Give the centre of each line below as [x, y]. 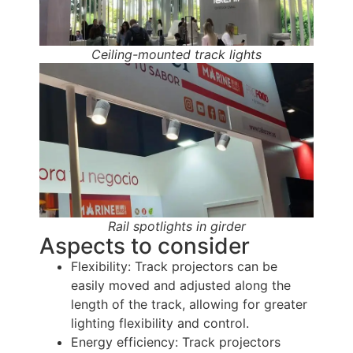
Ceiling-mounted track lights [176, 55]
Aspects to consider [145, 245]
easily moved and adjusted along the [181, 285]
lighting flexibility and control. [160, 323]
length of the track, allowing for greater [189, 304]
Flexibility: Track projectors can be [174, 266]
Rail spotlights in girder [176, 226]
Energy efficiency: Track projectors [176, 342]
